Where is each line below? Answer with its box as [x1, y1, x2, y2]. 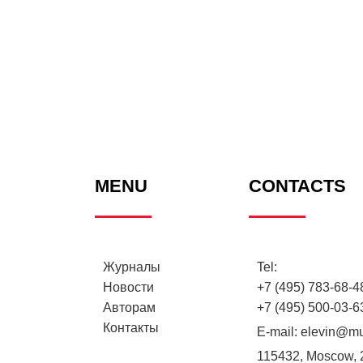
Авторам [103, 301, 156, 315]
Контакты [103, 321, 159, 335]
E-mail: [257, 325, 301, 340]
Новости [103, 280, 154, 295]
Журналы [103, 260, 160, 275]
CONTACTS [249, 176, 346, 197]
